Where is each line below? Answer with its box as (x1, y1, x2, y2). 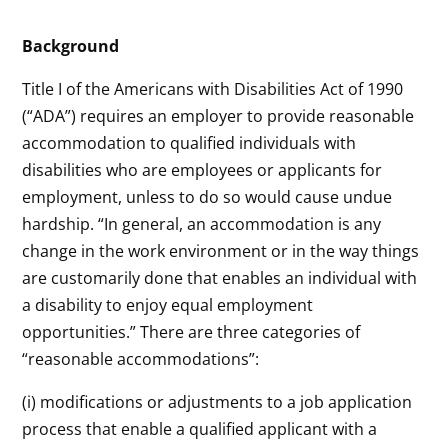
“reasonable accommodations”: (22, 347, 260, 370)
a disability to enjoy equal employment (22, 293, 314, 316)
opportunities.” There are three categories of (22, 320, 361, 343)
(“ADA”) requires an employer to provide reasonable (22, 104, 415, 127)
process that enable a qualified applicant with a (22, 417, 378, 440)
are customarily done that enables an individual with (22, 266, 418, 289)
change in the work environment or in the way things (22, 239, 420, 262)
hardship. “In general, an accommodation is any (22, 212, 382, 235)
